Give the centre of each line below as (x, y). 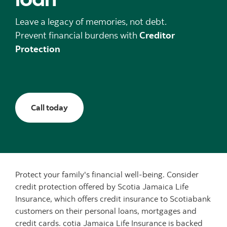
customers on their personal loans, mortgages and (106, 211)
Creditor (157, 35)
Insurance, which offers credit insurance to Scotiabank (113, 198)
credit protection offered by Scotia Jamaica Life (102, 186)
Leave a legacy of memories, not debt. (92, 21)
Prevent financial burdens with (77, 35)
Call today (49, 107)
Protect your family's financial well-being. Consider (107, 174)
